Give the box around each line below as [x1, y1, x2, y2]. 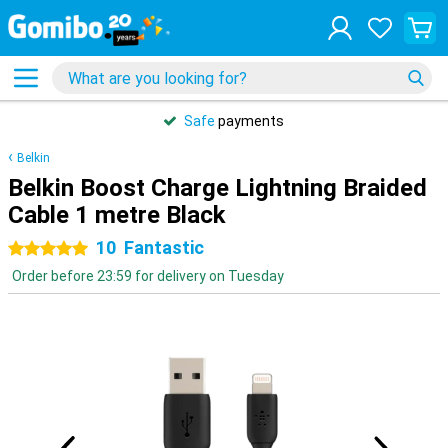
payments [215, 113, 284, 129]
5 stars [48, 241, 94, 257]
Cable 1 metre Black [8, 201, 226, 229]
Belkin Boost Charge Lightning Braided [8, 174, 427, 202]
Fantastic [124, 237, 204, 258]
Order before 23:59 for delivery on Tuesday [12, 268, 284, 284]
